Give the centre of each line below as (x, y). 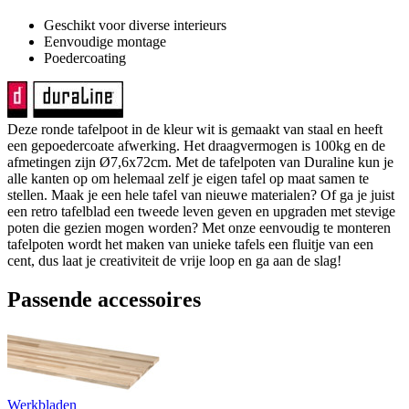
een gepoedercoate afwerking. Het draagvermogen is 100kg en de (196, 145)
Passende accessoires (104, 299)
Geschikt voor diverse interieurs (135, 25)
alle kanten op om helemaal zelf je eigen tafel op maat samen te (188, 178)
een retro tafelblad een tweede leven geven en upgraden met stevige (201, 211)
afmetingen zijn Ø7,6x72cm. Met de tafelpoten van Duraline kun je (200, 162)
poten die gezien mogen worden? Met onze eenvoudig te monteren (199, 227)
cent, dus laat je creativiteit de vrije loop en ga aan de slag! (174, 260)
